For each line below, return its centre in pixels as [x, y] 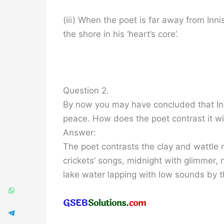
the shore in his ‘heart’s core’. [121, 34]
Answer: [79, 132]
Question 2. [86, 90]
